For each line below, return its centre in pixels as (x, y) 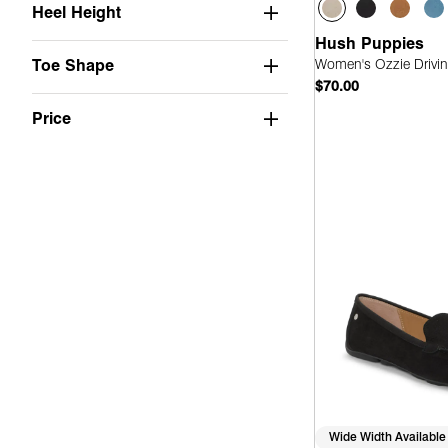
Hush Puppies (372, 44)
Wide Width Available (387, 437)
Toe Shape (73, 66)
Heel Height (76, 13)
